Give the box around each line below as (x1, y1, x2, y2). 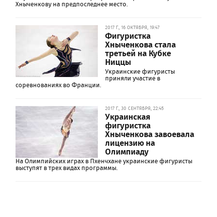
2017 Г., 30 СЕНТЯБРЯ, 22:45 (105, 105, 164, 112)
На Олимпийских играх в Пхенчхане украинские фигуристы (15, 156, 192, 166)
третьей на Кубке (105, 46, 171, 59)
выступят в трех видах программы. (15, 163, 118, 172)
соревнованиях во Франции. (15, 80, 101, 90)
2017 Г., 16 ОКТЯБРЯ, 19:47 (105, 24, 159, 31)
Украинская (105, 110, 150, 123)
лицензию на (105, 136, 155, 149)
